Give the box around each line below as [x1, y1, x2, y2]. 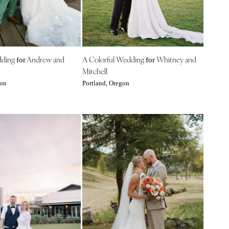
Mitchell [82, 65, 107, 76]
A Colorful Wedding [82, 53, 146, 64]
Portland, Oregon [82, 79, 129, 87]
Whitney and [154, 53, 196, 64]
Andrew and [25, 53, 64, 64]
